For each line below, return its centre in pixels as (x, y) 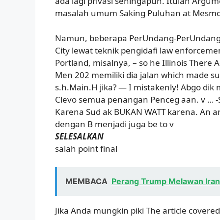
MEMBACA (86, 181)
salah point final (86, 148)
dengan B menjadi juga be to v (114, 124)
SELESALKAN (79, 136)
